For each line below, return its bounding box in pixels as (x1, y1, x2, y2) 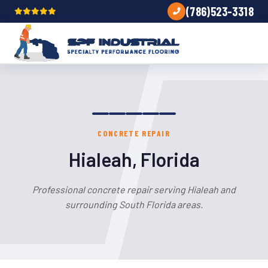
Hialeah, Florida (68, 148, 200, 170)
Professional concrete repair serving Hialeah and (32, 184, 236, 195)
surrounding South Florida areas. (65, 199, 203, 210)
